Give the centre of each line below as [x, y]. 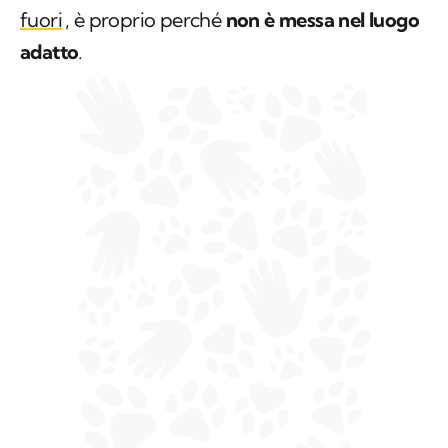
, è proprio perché [145, 20]
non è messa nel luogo [322, 20]
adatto [49, 52]
